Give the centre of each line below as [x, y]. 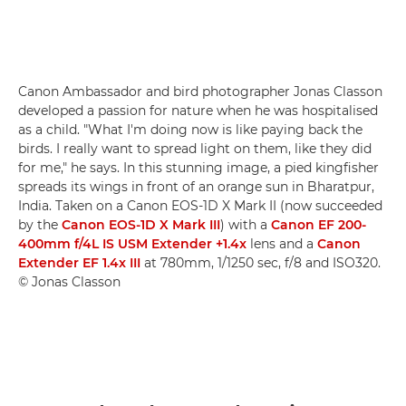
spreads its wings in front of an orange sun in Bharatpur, [196, 186]
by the [40, 224]
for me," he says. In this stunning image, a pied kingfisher [198, 167]
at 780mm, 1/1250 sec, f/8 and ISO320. [261, 262]
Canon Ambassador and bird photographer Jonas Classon [200, 91]
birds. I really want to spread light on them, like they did [195, 148]
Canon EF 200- [319, 224]
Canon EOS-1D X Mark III [141, 224]
